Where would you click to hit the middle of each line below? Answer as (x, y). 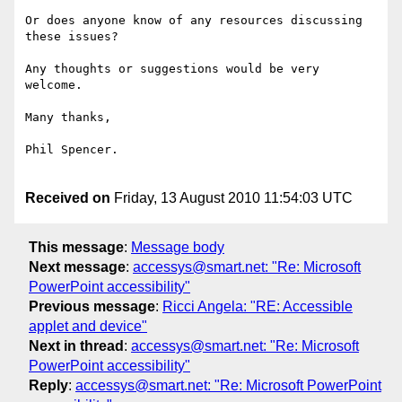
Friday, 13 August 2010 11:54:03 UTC (232, 198)
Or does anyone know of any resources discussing (194, 21)
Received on (68, 198)
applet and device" (88, 326)
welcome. (54, 85)
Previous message (92, 306)
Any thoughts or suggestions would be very (172, 69)
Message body (178, 247)
